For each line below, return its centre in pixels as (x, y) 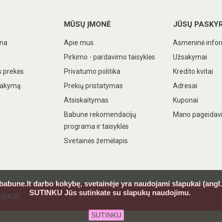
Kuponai (185, 100)
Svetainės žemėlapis (96, 141)
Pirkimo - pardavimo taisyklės (109, 57)
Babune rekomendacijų (100, 114)
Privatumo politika (92, 71)
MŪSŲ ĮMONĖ (87, 24)
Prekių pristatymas (93, 86)
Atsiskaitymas (86, 100)
